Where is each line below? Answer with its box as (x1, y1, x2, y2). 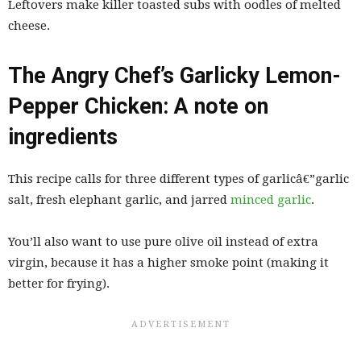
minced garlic (230, 193, 311, 208)
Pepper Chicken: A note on (8, 93, 268, 120)
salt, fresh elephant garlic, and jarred (8, 193, 230, 208)
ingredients (8, 124, 118, 151)
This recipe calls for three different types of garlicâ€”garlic (8, 172, 349, 187)
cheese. (8, 19, 50, 34)
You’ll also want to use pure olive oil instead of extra (8, 234, 318, 250)
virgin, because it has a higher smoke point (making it (8, 255, 329, 271)
